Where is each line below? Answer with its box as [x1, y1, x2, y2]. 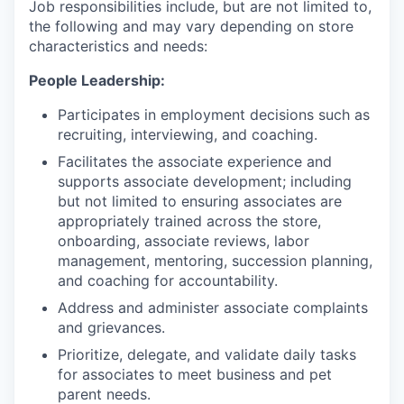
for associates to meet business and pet [58, 365, 332, 383]
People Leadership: [29, 71, 165, 89]
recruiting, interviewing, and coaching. [58, 125, 317, 143]
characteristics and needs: [29, 37, 207, 55]
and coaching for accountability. [58, 271, 278, 289]
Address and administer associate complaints [58, 298, 368, 317]
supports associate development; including [58, 172, 352, 190]
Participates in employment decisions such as [58, 106, 370, 124]
